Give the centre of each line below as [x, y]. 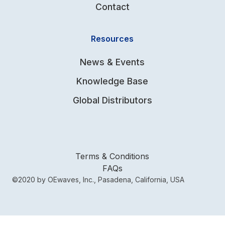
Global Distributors [112, 100]
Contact [112, 7]
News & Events [113, 62]
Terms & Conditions [113, 156]
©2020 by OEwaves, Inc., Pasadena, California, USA [98, 180]
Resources [113, 39]
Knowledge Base [113, 81]
